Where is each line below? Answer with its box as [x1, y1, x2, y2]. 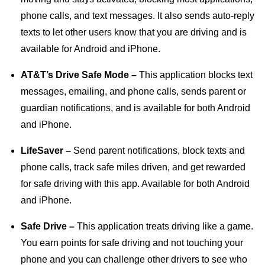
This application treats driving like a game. [77, 221, 253, 231]
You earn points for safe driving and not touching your [21, 238, 243, 248]
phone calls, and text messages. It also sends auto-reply [21, 11, 254, 21]
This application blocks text [139, 70, 253, 80]
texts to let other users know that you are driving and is [21, 27, 247, 37]
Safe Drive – [21, 221, 77, 231]
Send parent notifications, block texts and [71, 146, 245, 156]
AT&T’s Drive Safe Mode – [21, 70, 139, 80]
